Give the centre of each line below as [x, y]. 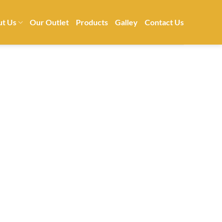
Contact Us [164, 22]
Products [92, 22]
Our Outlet [49, 22]
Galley [126, 22]
